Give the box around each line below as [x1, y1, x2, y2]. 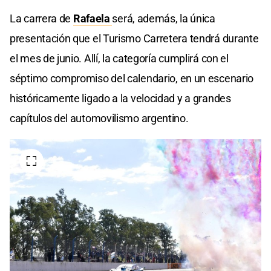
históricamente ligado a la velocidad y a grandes [10, 91, 231, 105]
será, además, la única [112, 11, 215, 25]
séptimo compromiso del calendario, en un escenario [10, 71, 254, 85]
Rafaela [73, 11, 113, 25]
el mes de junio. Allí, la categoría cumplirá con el [10, 51, 229, 65]
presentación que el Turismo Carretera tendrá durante [10, 31, 259, 45]
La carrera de [10, 11, 73, 25]
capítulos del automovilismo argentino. [10, 111, 189, 125]
